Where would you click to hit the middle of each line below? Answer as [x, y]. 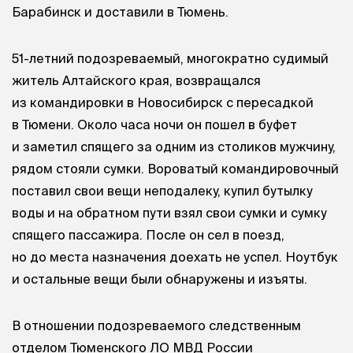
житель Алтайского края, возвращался [136, 80]
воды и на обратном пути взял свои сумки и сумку [169, 212]
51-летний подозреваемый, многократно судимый [170, 58]
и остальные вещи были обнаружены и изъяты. [160, 279]
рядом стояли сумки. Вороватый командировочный [175, 168]
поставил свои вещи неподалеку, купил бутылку [162, 190]
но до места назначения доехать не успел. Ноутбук [175, 256]
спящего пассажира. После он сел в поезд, [148, 234]
